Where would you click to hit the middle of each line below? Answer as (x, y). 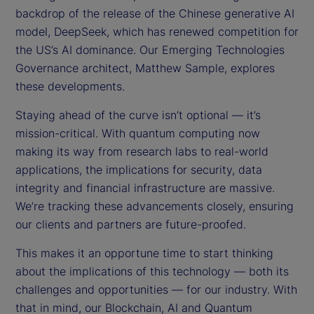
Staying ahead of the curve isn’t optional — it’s (138, 115)
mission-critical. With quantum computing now (138, 133)
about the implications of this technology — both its (152, 271)
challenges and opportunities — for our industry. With (156, 289)
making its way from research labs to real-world (142, 151)
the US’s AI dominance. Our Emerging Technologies (150, 49)
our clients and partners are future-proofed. (131, 224)
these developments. (70, 86)
